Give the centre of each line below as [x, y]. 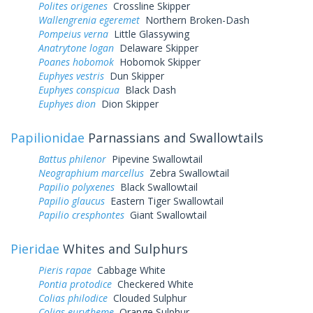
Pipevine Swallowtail [154, 159]
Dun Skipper [134, 75]
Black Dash [148, 89]
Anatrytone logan [76, 48]
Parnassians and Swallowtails [174, 137]
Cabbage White [129, 270]
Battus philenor [72, 159]
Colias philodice [73, 298]
